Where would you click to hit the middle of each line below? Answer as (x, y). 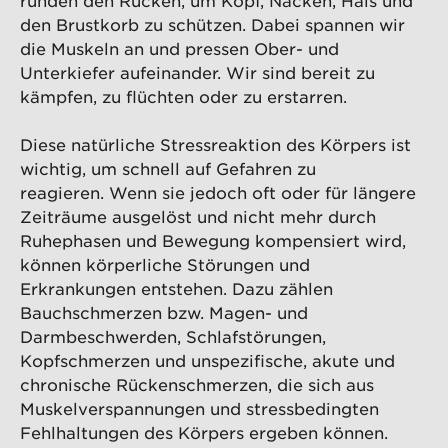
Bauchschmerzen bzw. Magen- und (164, 312)
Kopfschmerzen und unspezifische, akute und (207, 360)
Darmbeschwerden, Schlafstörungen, (173, 336)
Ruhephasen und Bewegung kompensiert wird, (213, 240)
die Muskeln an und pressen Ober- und (179, 48)
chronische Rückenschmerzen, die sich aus (197, 384)
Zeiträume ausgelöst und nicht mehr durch (198, 216)
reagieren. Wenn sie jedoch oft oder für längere (218, 192)
